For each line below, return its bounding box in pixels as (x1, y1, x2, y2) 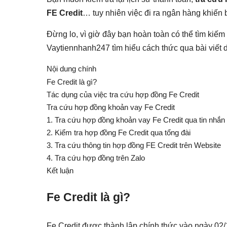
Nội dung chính (47, 64, 96, 73)
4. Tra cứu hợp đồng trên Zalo (47, 153, 145, 162)
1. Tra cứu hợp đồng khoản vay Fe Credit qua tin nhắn (47, 115, 225, 124)
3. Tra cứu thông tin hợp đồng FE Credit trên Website (47, 140, 221, 149)
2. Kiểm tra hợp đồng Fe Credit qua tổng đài (47, 128, 191, 137)
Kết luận (47, 166, 73, 175)
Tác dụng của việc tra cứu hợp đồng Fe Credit (47, 90, 199, 99)
